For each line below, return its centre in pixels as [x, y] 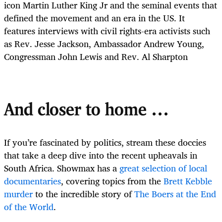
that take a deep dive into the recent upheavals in [101, 155]
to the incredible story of [83, 194]
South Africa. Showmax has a [62, 168]
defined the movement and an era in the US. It [94, 18]
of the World [29, 207]
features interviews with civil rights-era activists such [107, 31]
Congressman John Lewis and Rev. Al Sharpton [96, 57]
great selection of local [163, 168]
